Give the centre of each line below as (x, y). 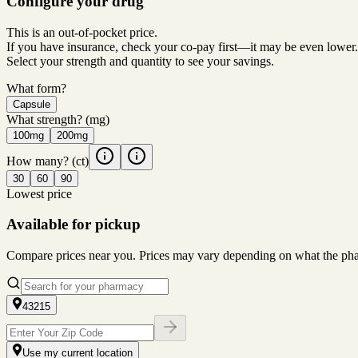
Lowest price (39, 193)
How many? (38, 161)
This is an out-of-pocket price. (82, 32)
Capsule (32, 104)
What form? (36, 88)
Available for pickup (74, 225)
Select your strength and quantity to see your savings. (140, 61)
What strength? (44, 119)
